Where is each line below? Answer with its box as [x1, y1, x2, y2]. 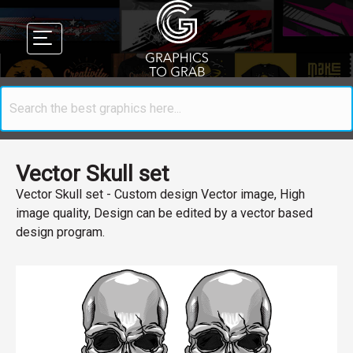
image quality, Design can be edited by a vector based [16, 206, 313, 221]
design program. [16, 225, 105, 240]
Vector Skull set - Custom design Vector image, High [16, 187, 305, 202]
